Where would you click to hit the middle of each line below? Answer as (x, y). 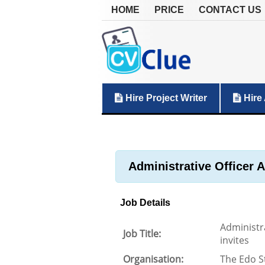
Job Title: (142, 234)
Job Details (145, 203)
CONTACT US (230, 10)
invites (235, 240)
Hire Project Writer (165, 98)
